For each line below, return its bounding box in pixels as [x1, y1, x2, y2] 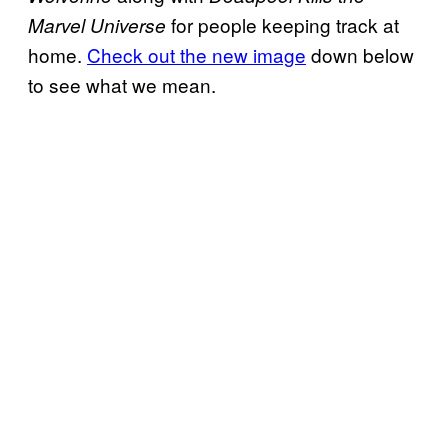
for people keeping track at [166, 11, 399, 39]
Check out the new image [87, 41, 306, 69]
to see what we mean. [28, 71, 216, 99]
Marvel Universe [28, 12, 166, 39]
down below [306, 41, 414, 69]
